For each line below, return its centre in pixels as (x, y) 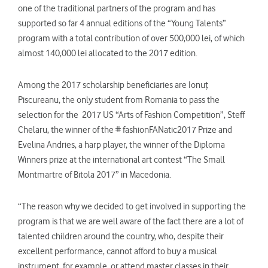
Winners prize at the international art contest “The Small (121, 159)
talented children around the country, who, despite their (121, 236)
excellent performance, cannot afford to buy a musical (118, 251)
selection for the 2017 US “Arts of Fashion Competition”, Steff (131, 115)
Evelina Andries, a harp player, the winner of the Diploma (121, 144)
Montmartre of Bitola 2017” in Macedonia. (95, 174)
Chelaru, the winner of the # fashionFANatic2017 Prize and (125, 130)
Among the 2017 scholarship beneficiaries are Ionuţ (113, 85)
